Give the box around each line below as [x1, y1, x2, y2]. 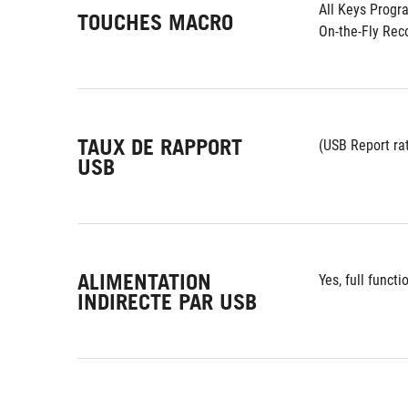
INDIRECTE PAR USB [77, 289, 257, 315]
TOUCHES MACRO [77, 8, 233, 36]
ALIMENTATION [77, 269, 211, 295]
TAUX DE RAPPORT [77, 134, 242, 160]
